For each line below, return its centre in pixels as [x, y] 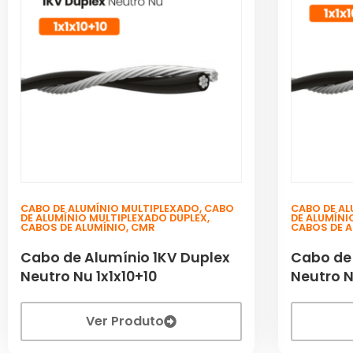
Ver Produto [125, 321]
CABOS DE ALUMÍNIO [73, 228]
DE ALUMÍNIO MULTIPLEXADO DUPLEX [114, 218]
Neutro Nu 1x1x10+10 [89, 277]
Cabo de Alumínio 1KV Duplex [125, 258]
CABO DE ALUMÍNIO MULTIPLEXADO [110, 209]
